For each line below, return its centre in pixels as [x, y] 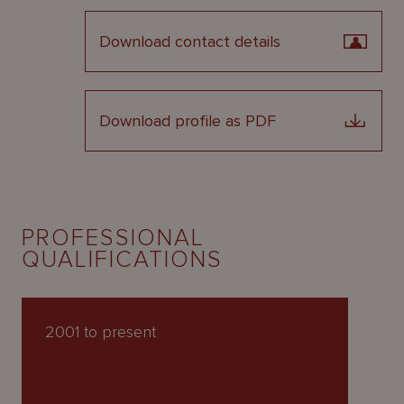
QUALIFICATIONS [122, 260]
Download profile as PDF [188, 121]
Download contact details [190, 41]
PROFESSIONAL [113, 238]
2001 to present [101, 332]
